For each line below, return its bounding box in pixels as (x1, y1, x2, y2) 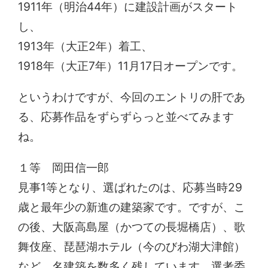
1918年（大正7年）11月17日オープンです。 (18, 58, 243, 73)
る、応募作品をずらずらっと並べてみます (18, 109, 234, 124)
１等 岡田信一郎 (18, 160, 109, 175)
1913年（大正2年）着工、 (18, 38, 153, 53)
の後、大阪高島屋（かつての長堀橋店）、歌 (18, 219, 246, 234)
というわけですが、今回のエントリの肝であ (18, 89, 246, 104)
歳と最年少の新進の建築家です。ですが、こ (18, 199, 246, 214)
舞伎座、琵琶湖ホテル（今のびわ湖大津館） (18, 239, 246, 254)
